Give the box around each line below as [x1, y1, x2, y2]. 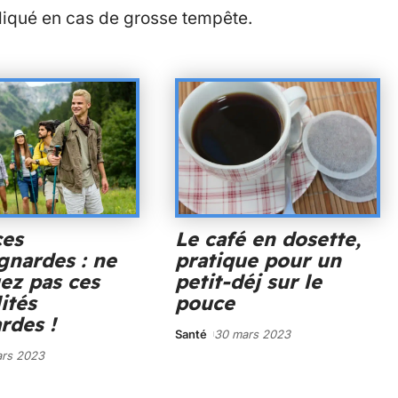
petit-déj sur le [174, 268, 322, 294]
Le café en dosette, [174, 226, 361, 251]
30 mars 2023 [214, 326, 291, 341]
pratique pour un [174, 247, 341, 273]
